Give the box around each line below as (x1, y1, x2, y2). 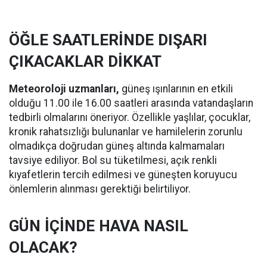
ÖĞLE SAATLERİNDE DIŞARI (9, 31, 207, 49)
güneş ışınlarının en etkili (122, 83, 233, 95)
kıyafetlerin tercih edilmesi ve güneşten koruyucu (9, 169, 237, 181)
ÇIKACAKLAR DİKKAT (9, 52, 162, 70)
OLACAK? (9, 238, 77, 256)
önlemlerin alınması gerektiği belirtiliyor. (9, 183, 191, 195)
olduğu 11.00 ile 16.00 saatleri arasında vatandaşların (9, 97, 253, 109)
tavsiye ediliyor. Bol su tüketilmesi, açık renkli (9, 154, 217, 166)
